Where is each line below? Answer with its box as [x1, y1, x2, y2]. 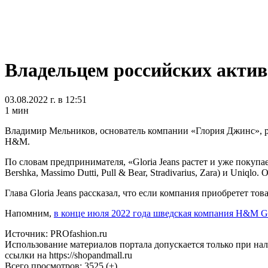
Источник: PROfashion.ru [5, 219, 107, 230]
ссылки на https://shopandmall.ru [5, 240, 132, 251]
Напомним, [5, 199, 54, 209]
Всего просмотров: [5, 251, 84, 262]
